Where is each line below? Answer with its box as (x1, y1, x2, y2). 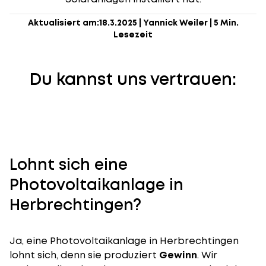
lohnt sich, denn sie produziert (9, 248, 159, 262)
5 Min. (213, 17, 239, 28)
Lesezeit (113, 28, 153, 40)
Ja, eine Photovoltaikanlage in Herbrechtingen (9, 234, 239, 248)
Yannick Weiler (142, 17, 208, 28)
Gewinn (159, 248, 197, 262)
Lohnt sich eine (9, 154, 128, 175)
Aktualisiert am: (27, 17, 99, 28)
